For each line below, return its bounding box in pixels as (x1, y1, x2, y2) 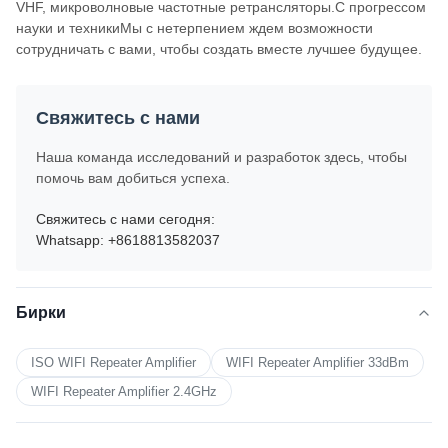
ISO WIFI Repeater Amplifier (31, 354, 196, 370)
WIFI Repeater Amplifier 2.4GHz (31, 383, 217, 399)
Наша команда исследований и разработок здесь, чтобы (36, 148, 407, 165)
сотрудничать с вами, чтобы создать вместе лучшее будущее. (16, 40, 422, 57)
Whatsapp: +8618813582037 (36, 231, 220, 248)
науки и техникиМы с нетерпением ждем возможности (16, 19, 373, 36)
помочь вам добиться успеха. (36, 169, 230, 186)
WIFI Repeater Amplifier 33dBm (226, 354, 409, 370)
